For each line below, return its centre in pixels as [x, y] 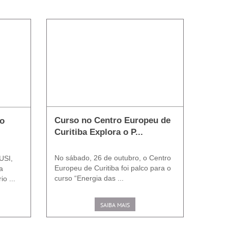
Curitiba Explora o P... [99, 132]
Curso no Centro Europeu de [112, 120]
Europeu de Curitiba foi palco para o [113, 168]
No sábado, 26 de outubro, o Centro [113, 158]
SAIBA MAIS [115, 205]
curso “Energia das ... [89, 178]
